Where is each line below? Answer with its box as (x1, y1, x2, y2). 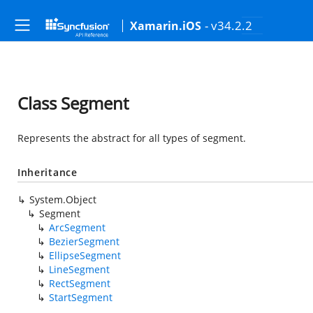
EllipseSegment (49, 249, 121, 262)
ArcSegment (49, 221, 105, 234)
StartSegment (49, 291, 112, 304)
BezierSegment (49, 235, 119, 248)
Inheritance (17, 166, 78, 179)
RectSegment (49, 277, 110, 290)
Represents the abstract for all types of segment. (17, 131, 246, 145)
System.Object (29, 193, 96, 206)
